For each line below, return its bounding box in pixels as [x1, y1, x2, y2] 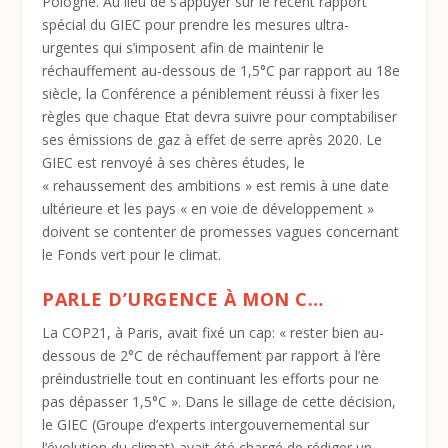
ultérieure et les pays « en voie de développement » [42, 199, 375, 218]
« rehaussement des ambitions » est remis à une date [42, 176, 390, 195]
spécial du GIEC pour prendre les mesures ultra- [42, 15, 350, 34]
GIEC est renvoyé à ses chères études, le [42, 153, 306, 172]
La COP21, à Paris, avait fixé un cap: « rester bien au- [42, 323, 385, 343]
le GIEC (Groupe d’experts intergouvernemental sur [42, 415, 370, 435]
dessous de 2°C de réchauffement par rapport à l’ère [42, 346, 382, 366]
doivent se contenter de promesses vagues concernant [42, 222, 400, 241]
